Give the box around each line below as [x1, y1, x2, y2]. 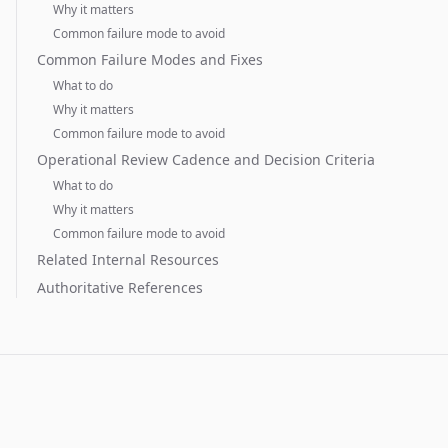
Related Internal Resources [37, 250, 219, 269]
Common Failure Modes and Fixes [37, 50, 263, 69]
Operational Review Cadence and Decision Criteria [37, 150, 375, 169]
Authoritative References [37, 278, 203, 297]
